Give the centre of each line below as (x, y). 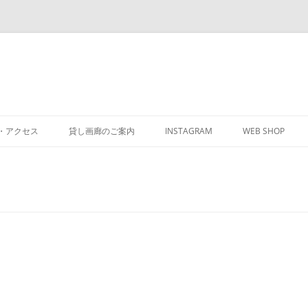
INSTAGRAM (189, 131)
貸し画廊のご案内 (102, 131)
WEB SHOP (264, 131)
